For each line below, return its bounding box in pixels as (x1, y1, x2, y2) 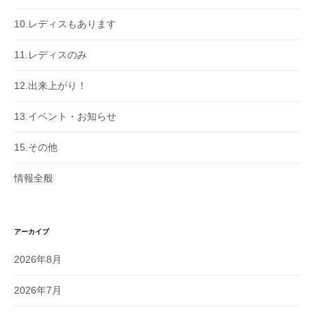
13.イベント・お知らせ (14, 110, 116, 122)
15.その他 (14, 141, 57, 153)
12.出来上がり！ (14, 79, 87, 91)
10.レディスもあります (14, 18, 116, 29)
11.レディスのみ (14, 48, 87, 60)
